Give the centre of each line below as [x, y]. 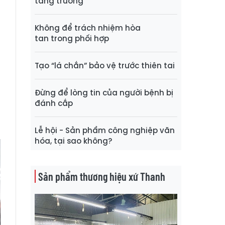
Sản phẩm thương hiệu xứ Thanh [102, 176]
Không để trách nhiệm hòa [88, 28]
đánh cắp [54, 103]
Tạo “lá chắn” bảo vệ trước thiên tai [105, 65]
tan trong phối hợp [72, 38]
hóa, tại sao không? [74, 141]
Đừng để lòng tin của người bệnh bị [104, 92]
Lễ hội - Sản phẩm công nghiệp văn [105, 130]
